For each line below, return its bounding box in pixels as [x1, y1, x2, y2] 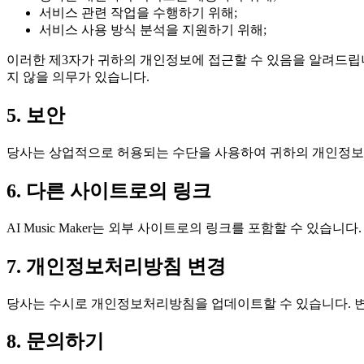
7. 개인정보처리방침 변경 [6, 255, 226, 277]
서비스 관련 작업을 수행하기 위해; [39, 6, 237, 20]
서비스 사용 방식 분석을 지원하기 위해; [39, 23, 266, 37]
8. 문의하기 [6, 331, 104, 353]
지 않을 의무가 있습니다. [6, 70, 149, 84]
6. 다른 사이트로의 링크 [6, 180, 211, 201]
